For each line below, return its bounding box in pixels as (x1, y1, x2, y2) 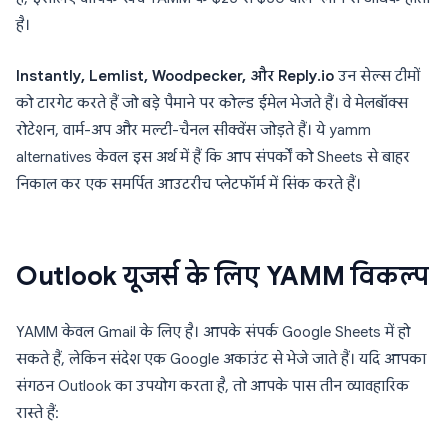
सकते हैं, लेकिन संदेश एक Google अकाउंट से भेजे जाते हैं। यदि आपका (16, 350, 426, 368)
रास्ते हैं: (16, 404, 59, 422)
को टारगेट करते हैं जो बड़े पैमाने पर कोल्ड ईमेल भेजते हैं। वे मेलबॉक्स (16, 94, 408, 112)
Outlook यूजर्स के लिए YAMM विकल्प (16, 260, 430, 292)
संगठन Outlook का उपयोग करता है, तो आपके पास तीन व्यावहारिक (16, 377, 409, 395)
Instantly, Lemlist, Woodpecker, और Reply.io (16, 67, 334, 85)
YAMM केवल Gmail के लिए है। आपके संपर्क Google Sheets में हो (16, 323, 410, 341)
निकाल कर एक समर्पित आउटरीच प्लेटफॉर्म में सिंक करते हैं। (16, 175, 361, 193)
